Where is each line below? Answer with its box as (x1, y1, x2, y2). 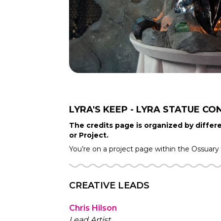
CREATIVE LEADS (69, 180, 150, 191)
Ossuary (191, 145, 220, 153)
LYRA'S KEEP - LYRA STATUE (69, 104, 200, 115)
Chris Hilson (69, 203, 117, 213)
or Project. (69, 131, 109, 140)
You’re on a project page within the (69, 145, 190, 153)
